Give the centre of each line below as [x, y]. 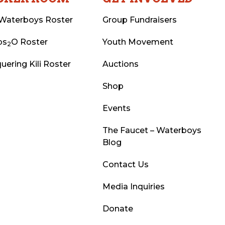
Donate [118, 209]
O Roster [29, 42]
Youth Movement [138, 42]
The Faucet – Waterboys [152, 131]
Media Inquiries [133, 187]
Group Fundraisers [139, 20]
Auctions [120, 64]
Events [116, 108]
